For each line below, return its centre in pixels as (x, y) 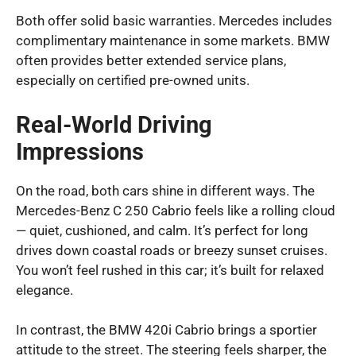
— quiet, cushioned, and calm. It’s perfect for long (162, 230)
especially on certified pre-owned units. (133, 81)
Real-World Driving (114, 124)
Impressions (80, 151)
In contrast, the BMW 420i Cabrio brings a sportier (166, 330)
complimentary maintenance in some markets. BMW (173, 41)
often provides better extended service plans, (151, 61)
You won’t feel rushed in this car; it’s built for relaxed (170, 270)
